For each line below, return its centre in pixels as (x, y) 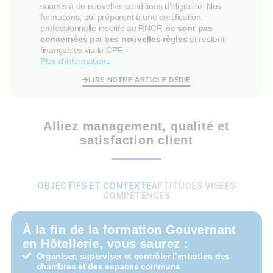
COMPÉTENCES (136, 195)
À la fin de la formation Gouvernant (129, 229)
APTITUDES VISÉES (193, 186)
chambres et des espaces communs (108, 266)
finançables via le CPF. (82, 50)
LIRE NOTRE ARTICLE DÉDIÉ (139, 80)
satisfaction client (136, 140)
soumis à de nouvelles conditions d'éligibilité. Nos (131, 6)
